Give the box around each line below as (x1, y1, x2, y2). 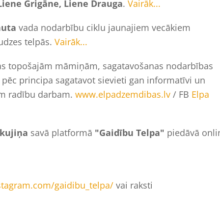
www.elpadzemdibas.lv (75, 88, 170, 100)
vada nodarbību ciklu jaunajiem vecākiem (16, 21, 191, 33)
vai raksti (113, 179, 153, 191)
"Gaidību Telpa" (95, 126, 165, 138)
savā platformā (30, 126, 95, 138)
